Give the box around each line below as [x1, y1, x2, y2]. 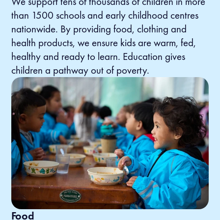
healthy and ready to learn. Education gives [11, 50, 185, 63]
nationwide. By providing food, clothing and [11, 23, 187, 36]
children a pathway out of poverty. [11, 64, 149, 77]
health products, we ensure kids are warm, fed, [11, 36, 196, 50]
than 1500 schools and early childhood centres [11, 9, 198, 22]
